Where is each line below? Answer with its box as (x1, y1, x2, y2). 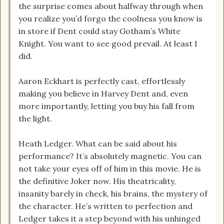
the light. (18, 113, 52, 124)
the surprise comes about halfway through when (18, 1, 203, 11)
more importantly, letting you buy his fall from (18, 101, 194, 111)
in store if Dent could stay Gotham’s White (18, 26, 180, 36)
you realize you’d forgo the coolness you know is (18, 13, 202, 24)
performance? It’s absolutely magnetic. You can (18, 151, 201, 161)
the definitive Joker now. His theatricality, (18, 176, 176, 186)
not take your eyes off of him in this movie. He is (18, 163, 201, 174)
